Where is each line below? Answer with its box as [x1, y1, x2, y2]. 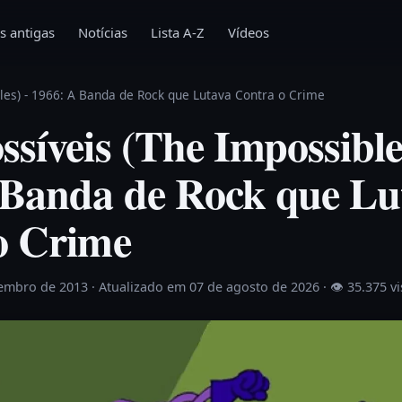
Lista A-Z [151, 23, 205, 41]
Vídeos [228, 23, 269, 41]
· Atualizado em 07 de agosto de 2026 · [92, 278, 330, 295]
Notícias [78, 23, 127, 41]
